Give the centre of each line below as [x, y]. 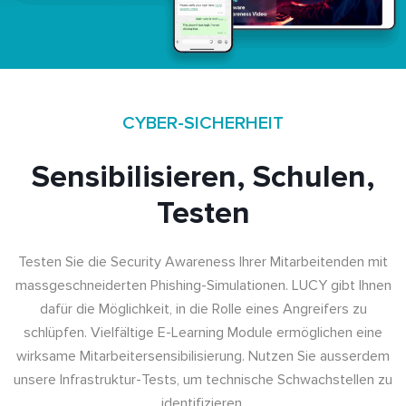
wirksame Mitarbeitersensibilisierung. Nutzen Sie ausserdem [203, 356]
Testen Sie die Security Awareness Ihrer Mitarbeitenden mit [203, 261]
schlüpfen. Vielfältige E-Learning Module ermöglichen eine [203, 332]
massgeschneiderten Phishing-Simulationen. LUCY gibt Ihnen [203, 285]
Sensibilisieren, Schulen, [203, 177]
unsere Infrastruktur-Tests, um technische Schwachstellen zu [203, 379]
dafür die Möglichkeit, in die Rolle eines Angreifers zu [203, 309]
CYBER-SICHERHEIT [203, 123]
